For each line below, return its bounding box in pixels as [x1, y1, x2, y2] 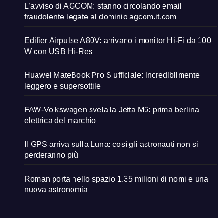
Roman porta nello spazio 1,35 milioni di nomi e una [24, 175, 209, 183]
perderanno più [24, 151, 78, 160]
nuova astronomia [24, 185, 88, 194]
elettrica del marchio [24, 116, 96, 125]
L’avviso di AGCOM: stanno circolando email [24, 2, 182, 11]
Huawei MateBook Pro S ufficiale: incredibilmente [24, 71, 200, 80]
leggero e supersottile [24, 82, 101, 91]
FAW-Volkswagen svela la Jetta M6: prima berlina [24, 106, 200, 114]
